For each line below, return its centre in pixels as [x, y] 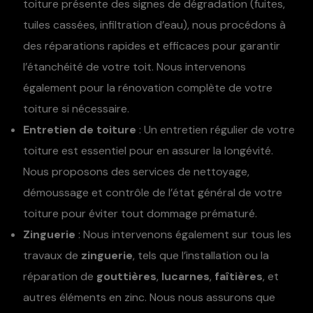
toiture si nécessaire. [76, 109]
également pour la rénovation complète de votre [148, 88]
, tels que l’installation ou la [201, 256]
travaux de [52, 256]
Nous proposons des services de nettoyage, [136, 172]
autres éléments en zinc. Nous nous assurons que [149, 298]
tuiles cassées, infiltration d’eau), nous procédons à [154, 25]
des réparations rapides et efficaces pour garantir [152, 46]
